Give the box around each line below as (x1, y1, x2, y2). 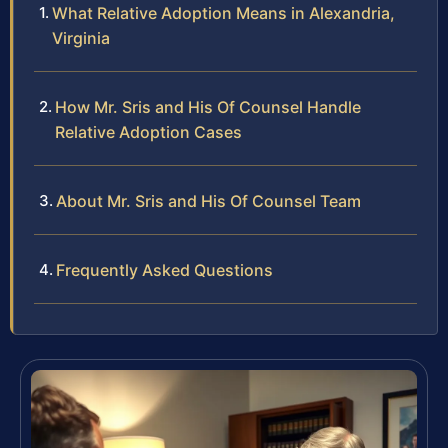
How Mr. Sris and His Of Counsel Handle (55, 97, 361, 118)
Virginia (52, 28, 110, 49)
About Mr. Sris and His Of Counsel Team (56, 191, 361, 212)
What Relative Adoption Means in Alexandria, (52, 3, 395, 24)
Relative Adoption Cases (55, 122, 242, 143)
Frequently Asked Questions (56, 260, 273, 281)
